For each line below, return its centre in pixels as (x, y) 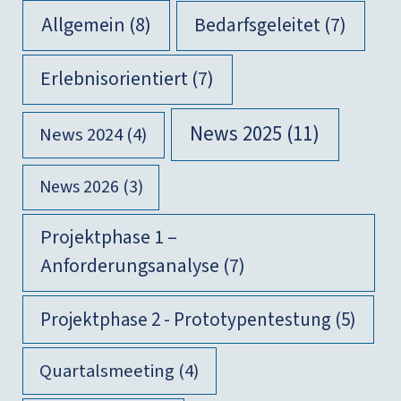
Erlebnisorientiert (115, 79)
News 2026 (79, 187)
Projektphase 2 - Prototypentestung (185, 319)
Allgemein (83, 25)
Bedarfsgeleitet (258, 25)
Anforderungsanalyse (130, 267)
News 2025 (236, 134)
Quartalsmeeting (107, 371)
